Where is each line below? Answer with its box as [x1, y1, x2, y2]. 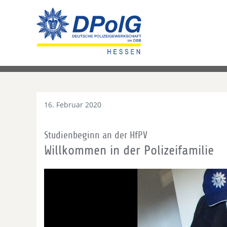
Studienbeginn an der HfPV [44, 130, 147, 140]
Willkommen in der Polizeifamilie [44, 143, 214, 158]
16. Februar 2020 [44, 100, 101, 109]
